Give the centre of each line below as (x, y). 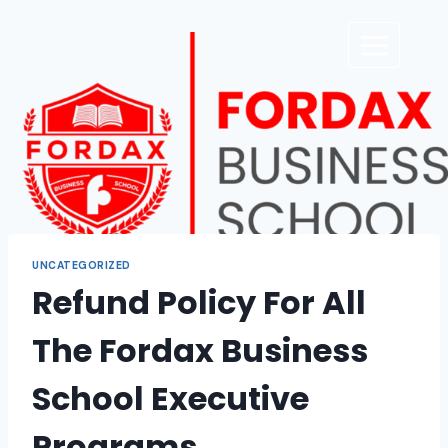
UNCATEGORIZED (81, 266)
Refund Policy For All (199, 303)
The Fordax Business (200, 351)
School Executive (170, 399)
